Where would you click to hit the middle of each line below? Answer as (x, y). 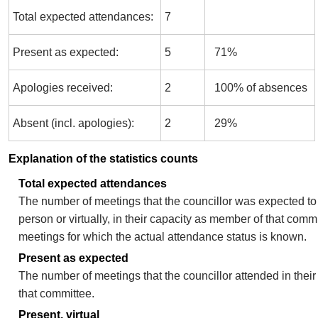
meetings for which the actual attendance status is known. (163, 236)
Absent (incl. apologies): (73, 123)
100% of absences (258, 87)
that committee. (56, 293)
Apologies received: (63, 87)
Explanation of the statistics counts (103, 158)
